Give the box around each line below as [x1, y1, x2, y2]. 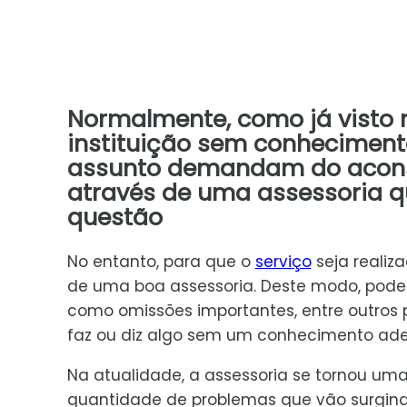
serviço [254, 250, 312, 273]
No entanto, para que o [66, 250, 255, 273]
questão [66, 201, 163, 234]
